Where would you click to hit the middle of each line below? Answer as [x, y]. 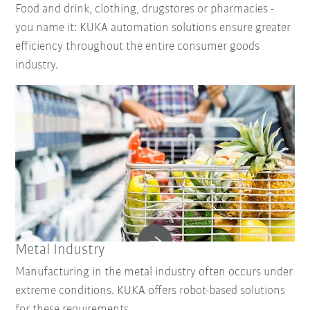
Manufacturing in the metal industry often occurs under [154, 273]
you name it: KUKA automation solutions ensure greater [153, 28]
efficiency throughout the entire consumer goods [138, 46]
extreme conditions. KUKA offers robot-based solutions [151, 291]
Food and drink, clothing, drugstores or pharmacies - [145, 9]
